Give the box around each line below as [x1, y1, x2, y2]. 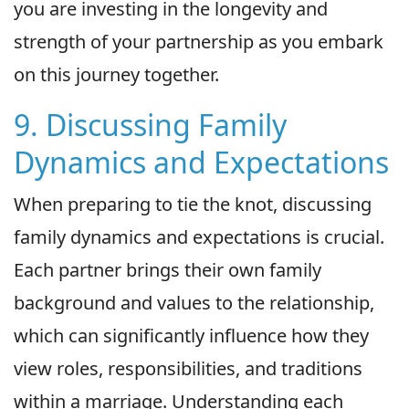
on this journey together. [14, 62, 219, 88]
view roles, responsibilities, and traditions [14, 356, 362, 382]
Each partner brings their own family [14, 257, 321, 283]
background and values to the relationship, [14, 290, 374, 316]
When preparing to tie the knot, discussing [14, 192, 372, 217]
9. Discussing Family [14, 105, 287, 145]
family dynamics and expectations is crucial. [14, 225, 384, 250]
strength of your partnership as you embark [14, 29, 383, 55]
